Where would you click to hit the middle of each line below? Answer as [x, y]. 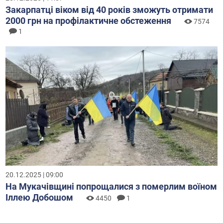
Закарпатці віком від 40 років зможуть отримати [110, 10]
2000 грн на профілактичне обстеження [89, 21]
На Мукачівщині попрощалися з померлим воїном [111, 186]
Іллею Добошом [40, 197]
